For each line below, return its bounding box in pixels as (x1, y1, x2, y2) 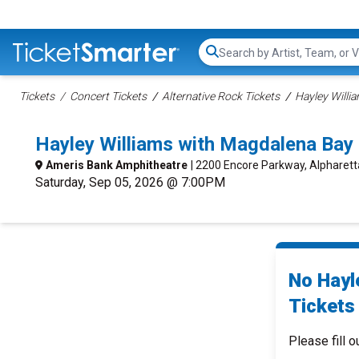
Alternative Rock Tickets (162, 90, 280, 103)
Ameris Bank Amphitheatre (46, 159, 188, 171)
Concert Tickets (70, 90, 147, 103)
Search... (218, 52, 264, 68)
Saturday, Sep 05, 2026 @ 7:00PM (35, 175, 225, 190)
